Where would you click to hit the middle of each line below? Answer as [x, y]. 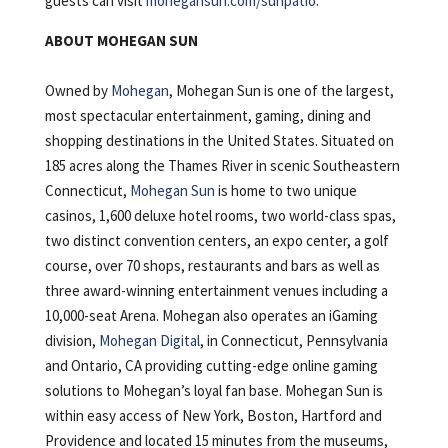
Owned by [77, 90]
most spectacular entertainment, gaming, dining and [207, 115]
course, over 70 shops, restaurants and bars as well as [212, 265]
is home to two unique [285, 190]
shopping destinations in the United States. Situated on [219, 140]
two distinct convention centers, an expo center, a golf [216, 240]
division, [71, 340]
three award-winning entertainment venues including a [216, 290]
